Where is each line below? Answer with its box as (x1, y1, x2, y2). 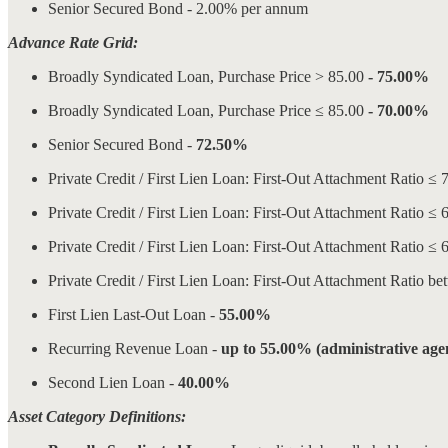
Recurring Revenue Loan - (48, 339, 221, 357)
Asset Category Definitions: (8, 407, 186, 425)
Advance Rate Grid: (8, 33, 138, 51)
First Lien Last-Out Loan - (48, 305, 219, 323)
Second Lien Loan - (48, 373, 178, 391)
